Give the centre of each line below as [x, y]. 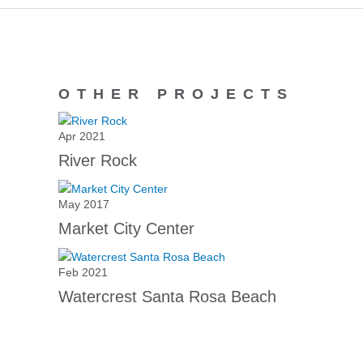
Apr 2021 [82, 136]
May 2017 [84, 204]
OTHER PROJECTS [176, 94]
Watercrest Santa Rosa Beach [167, 297]
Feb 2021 [83, 272]
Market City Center [126, 228]
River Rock [98, 160]
